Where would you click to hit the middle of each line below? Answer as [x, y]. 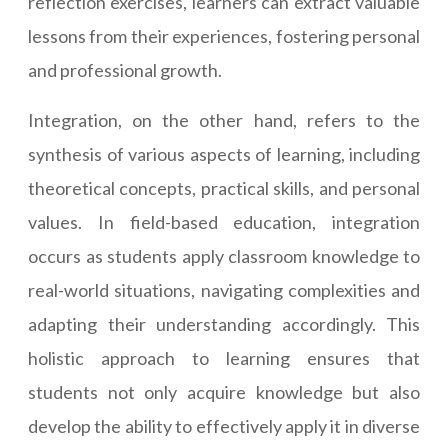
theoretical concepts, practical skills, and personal [224, 188]
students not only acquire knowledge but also [224, 392]
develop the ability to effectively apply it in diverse [224, 426]
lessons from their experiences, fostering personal [224, 36]
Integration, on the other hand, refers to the [224, 120]
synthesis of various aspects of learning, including [224, 154]
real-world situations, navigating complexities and [224, 290]
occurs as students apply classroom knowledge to [224, 256]
